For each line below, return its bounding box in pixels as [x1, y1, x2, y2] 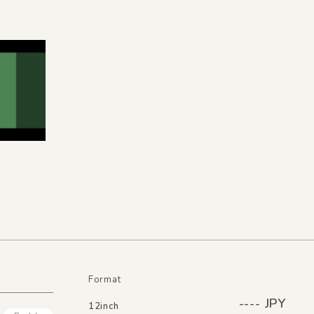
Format [88, 273, 121, 286]
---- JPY [238, 294, 286, 312]
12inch [88, 299, 119, 313]
